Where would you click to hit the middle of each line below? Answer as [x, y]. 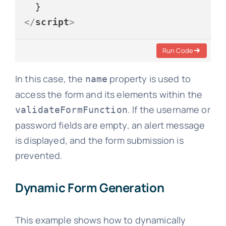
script [52, 22]
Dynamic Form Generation [90, 187]
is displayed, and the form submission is [99, 140]
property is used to [149, 78]
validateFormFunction [71, 109]
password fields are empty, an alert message [110, 125]
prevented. [39, 155]
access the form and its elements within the [109, 94]
